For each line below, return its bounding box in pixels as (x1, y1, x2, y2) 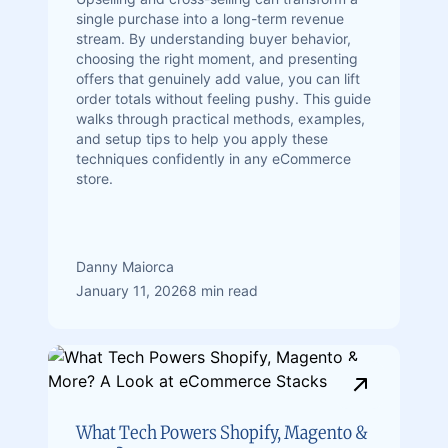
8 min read (188, 282, 258, 299)
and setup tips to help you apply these (76, 130, 328, 147)
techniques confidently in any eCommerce (76, 150, 351, 167)
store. (76, 170, 113, 187)
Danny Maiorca (76, 258, 174, 275)
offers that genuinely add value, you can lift (76, 70, 360, 87)
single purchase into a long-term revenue (76, 10, 344, 27)
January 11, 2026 (76, 282, 188, 299)
